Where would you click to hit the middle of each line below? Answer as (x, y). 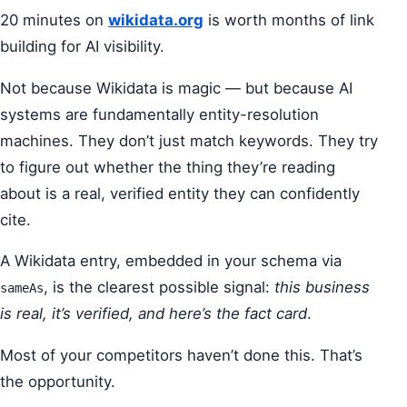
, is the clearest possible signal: (159, 288)
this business (322, 288)
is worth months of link (289, 20)
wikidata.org (156, 20)
